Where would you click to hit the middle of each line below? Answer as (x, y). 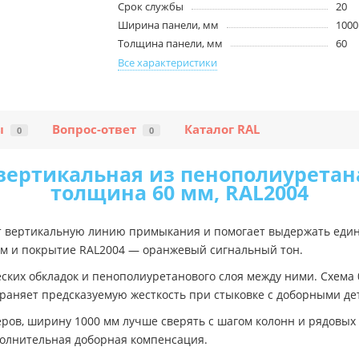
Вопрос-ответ (94, 130)
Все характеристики (168, 63)
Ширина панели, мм (169, 25)
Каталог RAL (222, 130)
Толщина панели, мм (171, 44)
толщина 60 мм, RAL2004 (179, 193)
